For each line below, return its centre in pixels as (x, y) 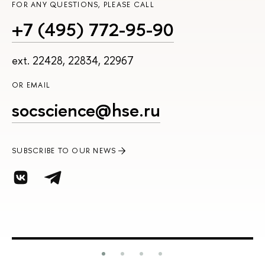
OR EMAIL (31, 85)
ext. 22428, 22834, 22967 (73, 60)
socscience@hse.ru (86, 110)
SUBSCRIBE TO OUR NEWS (64, 151)
